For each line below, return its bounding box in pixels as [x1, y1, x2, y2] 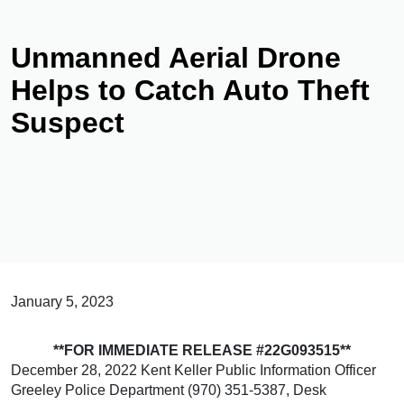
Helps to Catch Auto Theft [11, 74, 370, 106]
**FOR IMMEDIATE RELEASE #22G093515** [53, 343, 351, 358]
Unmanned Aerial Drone [11, 41, 341, 74]
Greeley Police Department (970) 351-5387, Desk [11, 382, 326, 398]
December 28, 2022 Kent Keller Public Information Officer [11, 363, 376, 378]
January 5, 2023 [11, 294, 114, 309]
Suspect [11, 106, 124, 139]
